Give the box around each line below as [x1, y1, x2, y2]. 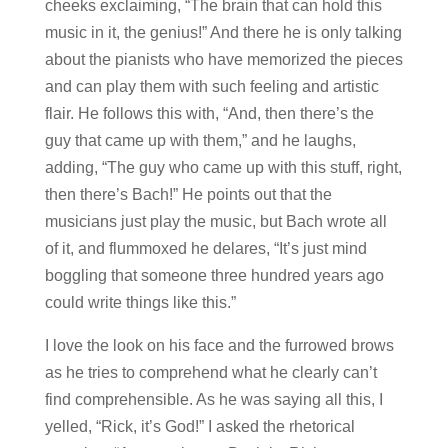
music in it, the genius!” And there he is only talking [44, 23, 402, 41]
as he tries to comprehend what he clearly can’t [44, 363, 377, 381]
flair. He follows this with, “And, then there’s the [44, 104, 374, 122]
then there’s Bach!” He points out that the [44, 185, 332, 203]
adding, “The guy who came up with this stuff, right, [44, 158, 402, 176]
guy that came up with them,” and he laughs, [44, 131, 356, 149]
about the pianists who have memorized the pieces [44, 50, 403, 68]
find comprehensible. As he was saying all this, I [44, 390, 383, 408]
